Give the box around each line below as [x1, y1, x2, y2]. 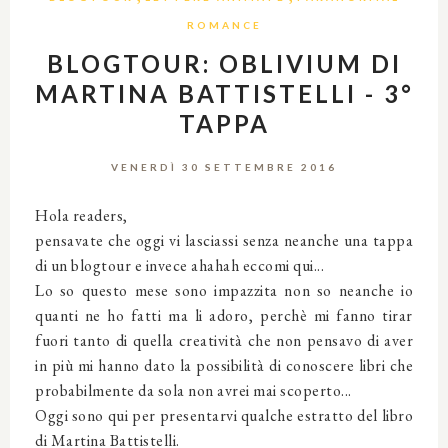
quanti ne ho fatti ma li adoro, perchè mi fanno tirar [35, 304, 413, 326]
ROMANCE [186, 18, 262, 31]
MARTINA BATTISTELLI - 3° [34, 78, 414, 108]
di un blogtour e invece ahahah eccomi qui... [35, 254, 324, 276]
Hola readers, [35, 204, 128, 226]
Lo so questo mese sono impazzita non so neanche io [35, 279, 413, 301]
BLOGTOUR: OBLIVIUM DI [46, 48, 402, 78]
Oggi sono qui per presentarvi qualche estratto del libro [35, 404, 413, 426]
